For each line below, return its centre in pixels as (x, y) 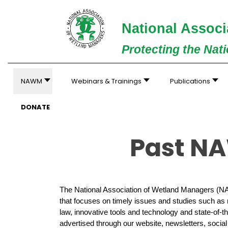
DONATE (35, 107)
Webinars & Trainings (106, 81)
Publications (190, 81)
